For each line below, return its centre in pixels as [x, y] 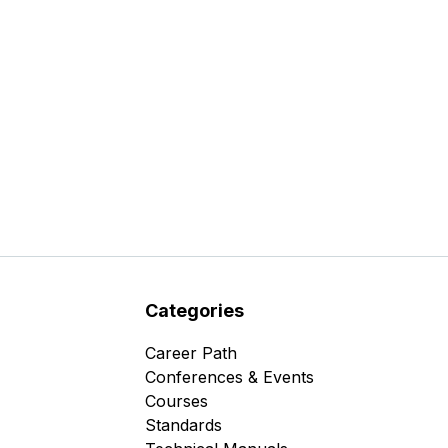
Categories [194, 310]
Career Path [190, 353]
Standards [183, 425]
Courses [176, 401]
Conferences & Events [229, 377]
